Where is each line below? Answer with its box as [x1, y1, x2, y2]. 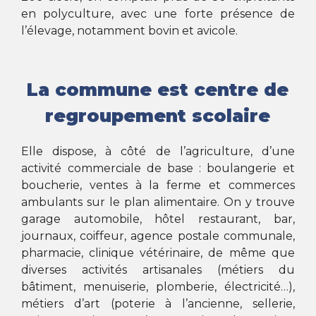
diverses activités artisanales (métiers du [21, 263, 295, 277]
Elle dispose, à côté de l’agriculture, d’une [21, 145, 295, 159]
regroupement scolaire [45, 104, 271, 126]
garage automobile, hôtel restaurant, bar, [21, 212, 295, 226]
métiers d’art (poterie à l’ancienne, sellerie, [21, 297, 295, 311]
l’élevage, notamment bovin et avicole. [21, 23, 238, 37]
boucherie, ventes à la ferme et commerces [21, 178, 295, 193]
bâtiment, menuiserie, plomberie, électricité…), [21, 280, 295, 294]
